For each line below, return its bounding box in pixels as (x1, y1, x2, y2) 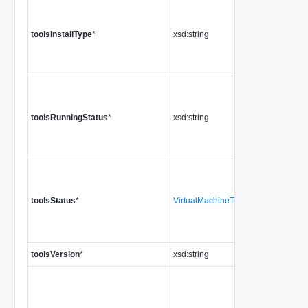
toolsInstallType (30, 29, 92, 39)
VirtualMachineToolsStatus (173, 195, 273, 206)
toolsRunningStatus (30, 112, 108, 122)
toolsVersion (30, 249, 80, 259)
